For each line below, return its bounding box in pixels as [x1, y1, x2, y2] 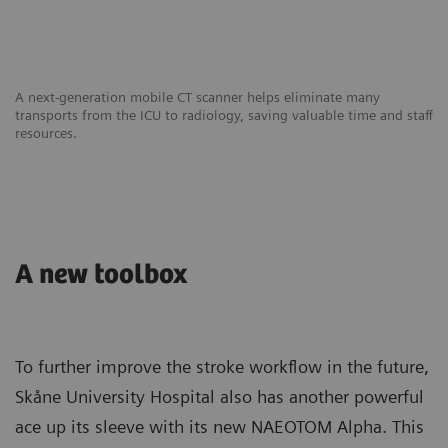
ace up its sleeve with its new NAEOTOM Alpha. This [15, 415, 424, 437]
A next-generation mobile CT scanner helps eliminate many [15, 88, 380, 105]
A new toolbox [15, 258, 187, 291]
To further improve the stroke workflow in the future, [15, 355, 429, 377]
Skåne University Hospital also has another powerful [15, 385, 424, 407]
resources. [15, 124, 77, 141]
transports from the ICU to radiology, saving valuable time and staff [15, 106, 433, 123]
